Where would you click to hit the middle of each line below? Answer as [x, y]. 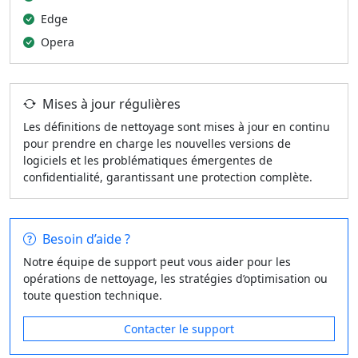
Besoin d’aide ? [86, 239]
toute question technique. [93, 295]
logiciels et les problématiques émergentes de [148, 160]
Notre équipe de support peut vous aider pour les [157, 262]
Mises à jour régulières [111, 104]
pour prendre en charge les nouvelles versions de [157, 143]
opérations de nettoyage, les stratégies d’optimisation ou [175, 278]
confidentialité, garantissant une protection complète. [168, 177]
